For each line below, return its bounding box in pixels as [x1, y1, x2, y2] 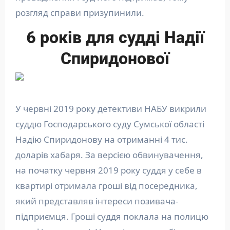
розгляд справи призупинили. [15, 6, 144, 18]
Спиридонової [61, 48, 169, 68]
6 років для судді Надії [26, 27, 204, 47]
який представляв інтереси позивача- [15, 195, 178, 207]
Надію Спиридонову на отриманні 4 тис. [15, 133, 188, 145]
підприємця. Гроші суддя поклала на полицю [15, 210, 208, 222]
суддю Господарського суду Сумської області [15, 118, 204, 130]
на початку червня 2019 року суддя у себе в [15, 164, 202, 176]
